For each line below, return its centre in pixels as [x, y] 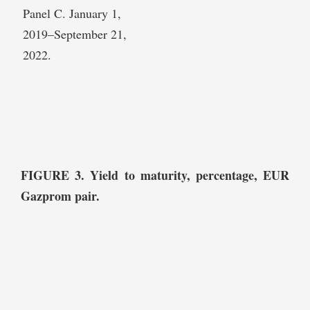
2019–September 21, [75, 34]
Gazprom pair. [60, 196]
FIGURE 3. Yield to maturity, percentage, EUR [155, 175]
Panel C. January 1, [72, 13]
